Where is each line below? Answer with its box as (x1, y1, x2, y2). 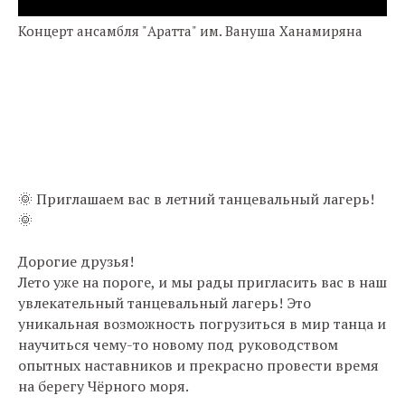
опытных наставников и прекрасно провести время (18, 354, 379, 375)
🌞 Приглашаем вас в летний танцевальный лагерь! (18, 188, 374, 209)
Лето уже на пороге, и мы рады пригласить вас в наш (18, 271, 387, 292)
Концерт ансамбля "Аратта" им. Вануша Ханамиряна (18, 21, 363, 40)
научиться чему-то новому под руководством (18, 334, 338, 354)
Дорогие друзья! (18, 250, 134, 271)
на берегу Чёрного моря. (18, 375, 189, 396)
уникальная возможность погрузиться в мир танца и (18, 313, 386, 334)
